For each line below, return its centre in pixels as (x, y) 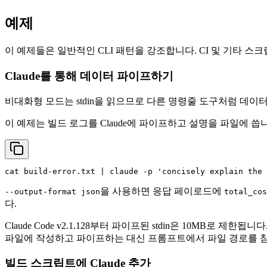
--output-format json (52, 191)
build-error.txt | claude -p (88, 171)
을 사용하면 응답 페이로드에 (162, 191)
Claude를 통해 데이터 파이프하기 (89, 76)
